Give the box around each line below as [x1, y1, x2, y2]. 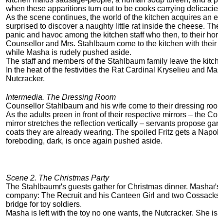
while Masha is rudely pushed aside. [6, 48, 131, 57]
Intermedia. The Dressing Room [6, 93, 116, 102]
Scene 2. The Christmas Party [6, 174, 109, 182]
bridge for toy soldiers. [6, 200, 82, 209]
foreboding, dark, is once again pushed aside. [6, 137, 163, 145]
